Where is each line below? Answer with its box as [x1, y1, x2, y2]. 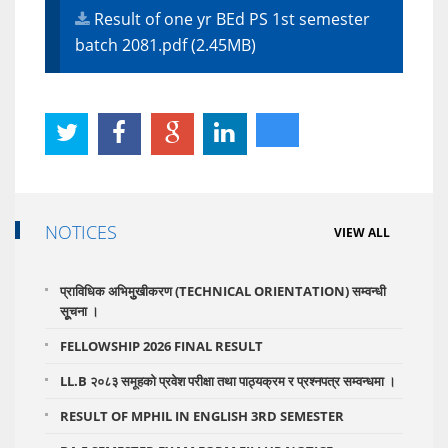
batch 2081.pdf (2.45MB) [75, 34, 256, 57]
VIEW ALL [334, 224, 390, 242]
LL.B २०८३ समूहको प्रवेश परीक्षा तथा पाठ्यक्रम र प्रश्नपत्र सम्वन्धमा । [60, 372, 396, 391]
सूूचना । [60, 302, 99, 321]
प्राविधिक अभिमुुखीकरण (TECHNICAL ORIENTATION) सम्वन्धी [60, 282, 386, 301]
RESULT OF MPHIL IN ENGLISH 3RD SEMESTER [60, 407, 344, 426]
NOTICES [45, 220, 117, 245]
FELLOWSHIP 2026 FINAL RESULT [60, 337, 263, 356]
